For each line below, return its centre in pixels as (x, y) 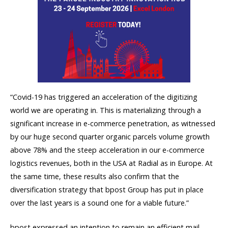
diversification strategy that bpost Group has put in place (107, 189)
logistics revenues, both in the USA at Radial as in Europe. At (111, 163)
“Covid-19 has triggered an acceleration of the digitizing (104, 97)
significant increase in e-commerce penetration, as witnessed (113, 123)
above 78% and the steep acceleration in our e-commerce (107, 150)
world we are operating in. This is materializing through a (106, 110)
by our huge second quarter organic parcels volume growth (110, 136)
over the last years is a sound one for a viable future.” (99, 203)
